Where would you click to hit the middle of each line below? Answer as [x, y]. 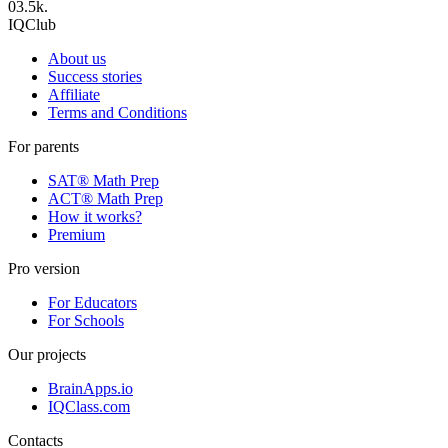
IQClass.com [89, 406]
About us [77, 58]
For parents [43, 146]
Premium [76, 234]
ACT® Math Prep [105, 198]
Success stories [95, 76]
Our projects [47, 354]
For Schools [86, 320]
